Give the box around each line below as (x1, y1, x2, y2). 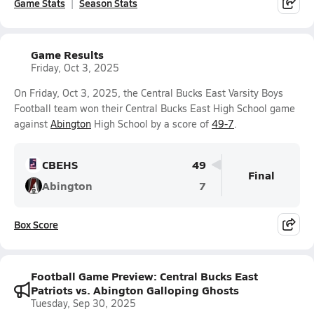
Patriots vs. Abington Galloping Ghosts (31, 282, 239, 298)
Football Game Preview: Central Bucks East (31, 268, 258, 284)
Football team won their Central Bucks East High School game (14, 102, 295, 115)
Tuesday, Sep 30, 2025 (31, 296, 136, 310)
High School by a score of (91, 117, 212, 130)
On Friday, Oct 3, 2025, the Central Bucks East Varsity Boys (14, 86, 283, 100)
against (14, 117, 50, 130)
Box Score (14, 217, 58, 231)
